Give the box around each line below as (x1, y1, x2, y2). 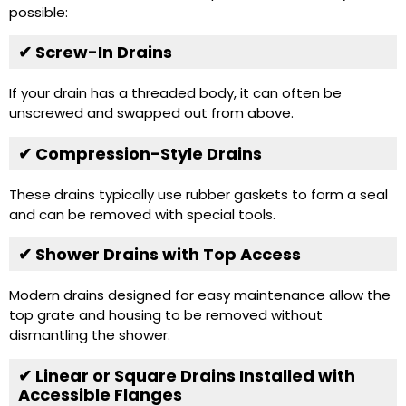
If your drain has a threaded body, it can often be (9, 83, 342, 103)
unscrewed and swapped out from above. (9, 103, 294, 123)
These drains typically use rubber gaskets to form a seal (9, 184, 388, 204)
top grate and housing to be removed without (9, 305, 323, 325)
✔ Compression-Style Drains (18, 141, 262, 165)
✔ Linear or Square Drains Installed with (18, 363, 355, 387)
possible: (9, 2, 68, 22)
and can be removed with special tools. (9, 204, 275, 224)
